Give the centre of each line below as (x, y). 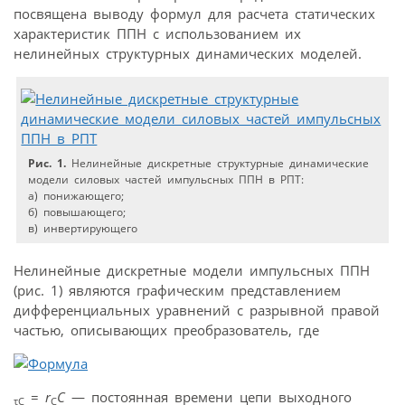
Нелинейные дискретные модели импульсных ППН (192, 270)
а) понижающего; (76, 195)
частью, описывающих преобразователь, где (166, 330)
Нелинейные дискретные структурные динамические (218, 163)
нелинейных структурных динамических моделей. (188, 53)
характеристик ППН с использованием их (157, 33)
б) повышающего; (77, 212)
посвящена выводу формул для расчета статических (194, 13)
